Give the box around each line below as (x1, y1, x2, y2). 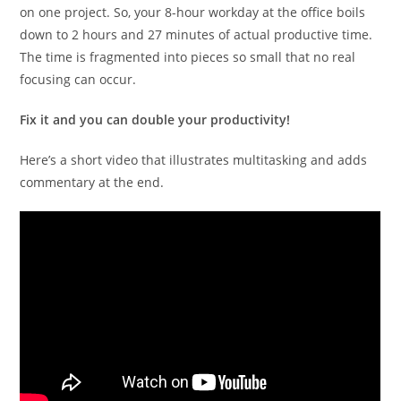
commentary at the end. (20, 173, 165, 191)
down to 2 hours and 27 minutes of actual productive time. (20, 25, 373, 43)
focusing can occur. (20, 70, 137, 88)
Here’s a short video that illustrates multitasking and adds (20, 150, 368, 168)
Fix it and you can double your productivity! (20, 110, 291, 128)
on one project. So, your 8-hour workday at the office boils (20, 3, 366, 21)
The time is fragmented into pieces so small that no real (20, 47, 356, 65)
